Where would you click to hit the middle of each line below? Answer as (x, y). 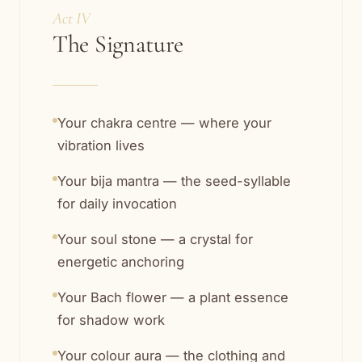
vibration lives (101, 146)
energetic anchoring (121, 262)
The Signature (118, 44)
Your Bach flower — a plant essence (173, 298)
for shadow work (111, 320)
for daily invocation (117, 204)
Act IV (72, 19)
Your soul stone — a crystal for (155, 240)
